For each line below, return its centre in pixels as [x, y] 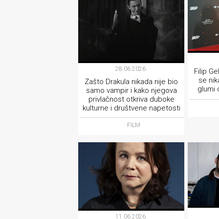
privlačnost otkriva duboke [131, 99]
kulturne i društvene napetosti [131, 108]
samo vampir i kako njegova [131, 91]
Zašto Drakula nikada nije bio [131, 82]
